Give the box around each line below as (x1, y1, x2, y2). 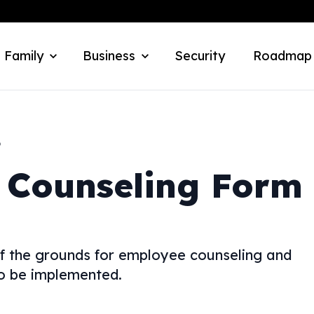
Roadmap (253, 48, 312, 64)
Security (175, 48, 225, 64)
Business (83, 48, 135, 64)
